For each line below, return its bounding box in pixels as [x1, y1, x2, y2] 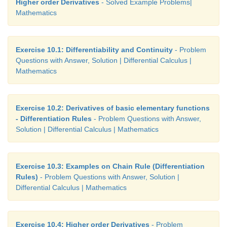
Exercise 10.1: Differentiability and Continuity [16, 46, 173, 54]
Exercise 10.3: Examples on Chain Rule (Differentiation [16, 162, 205, 171]
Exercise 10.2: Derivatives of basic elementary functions [16, 104, 210, 112]
